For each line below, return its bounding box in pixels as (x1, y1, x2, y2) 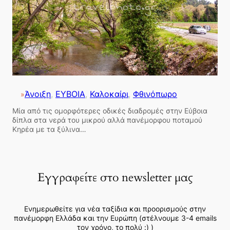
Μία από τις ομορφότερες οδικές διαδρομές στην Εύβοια (12, 106, 207, 116)
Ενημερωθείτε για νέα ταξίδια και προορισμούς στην (24, 204, 206, 213)
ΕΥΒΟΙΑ (55, 89, 85, 100)
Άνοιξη (25, 89, 51, 100)
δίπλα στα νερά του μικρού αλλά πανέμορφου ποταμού (12, 116, 202, 125)
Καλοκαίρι (90, 89, 128, 100)
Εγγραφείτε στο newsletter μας (37, 169, 193, 186)
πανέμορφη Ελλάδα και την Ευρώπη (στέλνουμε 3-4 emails (13, 213, 217, 222)
